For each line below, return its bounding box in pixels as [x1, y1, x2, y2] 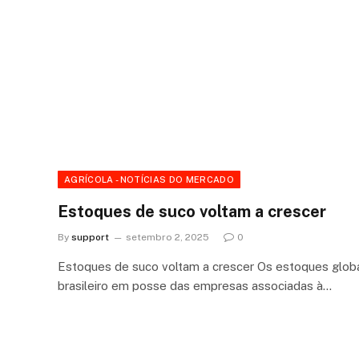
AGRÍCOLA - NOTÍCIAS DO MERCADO [64, 175, 234, 185]
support [71, 232, 109, 244]
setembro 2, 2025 [126, 232, 209, 244]
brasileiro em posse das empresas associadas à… [58, 279, 332, 293]
